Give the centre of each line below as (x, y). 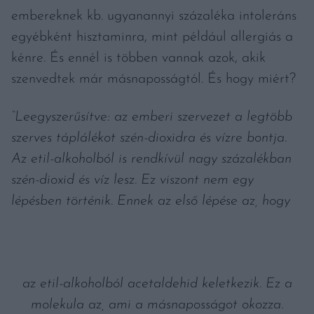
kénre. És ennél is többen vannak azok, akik (138, 58)
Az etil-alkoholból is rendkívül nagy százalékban (151, 159)
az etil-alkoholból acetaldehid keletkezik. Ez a (157, 284)
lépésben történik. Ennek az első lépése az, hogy (151, 201)
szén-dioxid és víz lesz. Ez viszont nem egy (132, 180)
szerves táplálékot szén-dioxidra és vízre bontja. (149, 138)
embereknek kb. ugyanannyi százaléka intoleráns (154, 16)
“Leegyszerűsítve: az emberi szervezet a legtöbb (152, 117)
